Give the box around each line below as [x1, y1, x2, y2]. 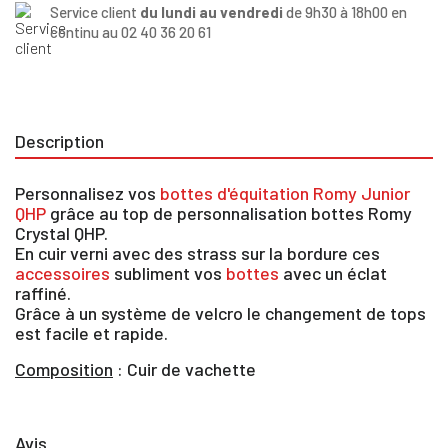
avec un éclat [283, 261, 387, 284]
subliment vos [114, 261, 226, 284]
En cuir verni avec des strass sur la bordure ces [15, 241, 380, 264]
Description [15, 129, 104, 152]
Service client [50, 2, 140, 21]
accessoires [15, 261, 114, 284]
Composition [15, 357, 113, 380]
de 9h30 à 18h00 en [283, 2, 407, 21]
